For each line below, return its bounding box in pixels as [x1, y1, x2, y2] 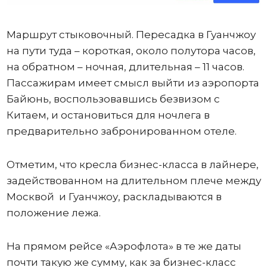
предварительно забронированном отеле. [6, 125, 237, 137]
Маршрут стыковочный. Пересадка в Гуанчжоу [6, 28, 256, 41]
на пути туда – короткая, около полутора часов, [6, 44, 256, 57]
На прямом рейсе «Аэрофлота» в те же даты [6, 240, 241, 252]
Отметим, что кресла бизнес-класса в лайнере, [6, 158, 259, 170]
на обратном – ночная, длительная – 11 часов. [6, 60, 244, 73]
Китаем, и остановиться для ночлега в [6, 108, 210, 121]
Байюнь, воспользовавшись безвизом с [6, 92, 220, 105]
